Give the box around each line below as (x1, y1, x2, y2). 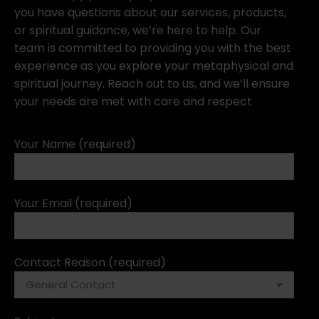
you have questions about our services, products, (14, 4, 286, 21)
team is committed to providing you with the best (14, 40, 291, 56)
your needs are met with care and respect (14, 93, 252, 110)
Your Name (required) (14, 136, 136, 152)
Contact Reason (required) (14, 254, 166, 271)
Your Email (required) (14, 195, 132, 211)
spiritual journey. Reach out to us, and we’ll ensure (14, 75, 290, 92)
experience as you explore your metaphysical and (14, 58, 293, 74)
